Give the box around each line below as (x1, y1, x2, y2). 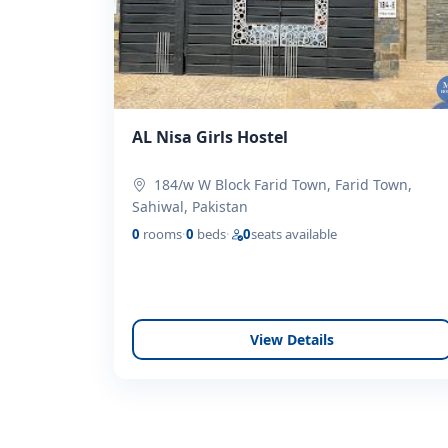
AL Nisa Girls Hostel (132, 126, 289, 149)
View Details (250, 330, 334, 349)
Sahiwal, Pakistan (132, 197, 249, 217)
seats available (251, 225, 338, 244)
